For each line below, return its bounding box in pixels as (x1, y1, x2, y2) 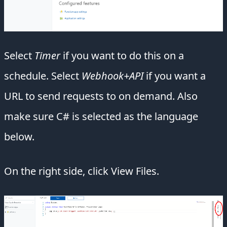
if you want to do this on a (60, 49, 184, 63)
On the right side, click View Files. (4, 164, 159, 178)
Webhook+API (82, 69, 143, 83)
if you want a (143, 69, 206, 83)
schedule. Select (4, 69, 82, 83)
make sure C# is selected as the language (4, 109, 198, 124)
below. (4, 130, 34, 144)
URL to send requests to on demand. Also (4, 89, 198, 103)
